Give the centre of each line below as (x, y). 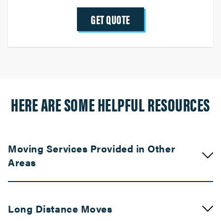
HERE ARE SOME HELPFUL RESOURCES (110, 104)
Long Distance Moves (60, 208)
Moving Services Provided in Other (92, 148)
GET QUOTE (110, 19)
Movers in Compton (110, 200)
